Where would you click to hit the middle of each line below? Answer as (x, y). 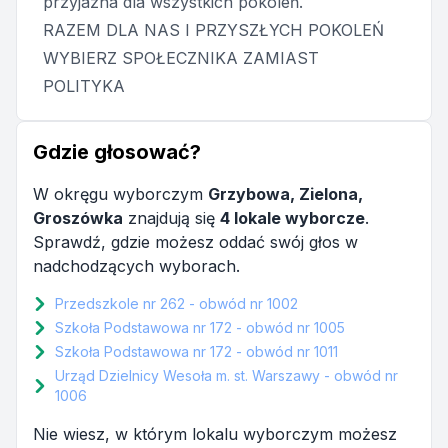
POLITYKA (84, 86)
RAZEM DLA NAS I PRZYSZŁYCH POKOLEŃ (213, 30)
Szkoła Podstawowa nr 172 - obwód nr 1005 (200, 327)
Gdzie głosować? (117, 152)
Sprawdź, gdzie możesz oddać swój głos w (195, 242)
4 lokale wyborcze (292, 218)
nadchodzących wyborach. (136, 266)
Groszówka (78, 218)
